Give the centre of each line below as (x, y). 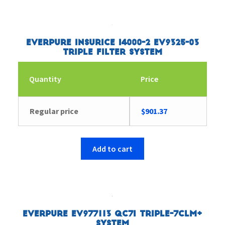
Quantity (45, 79)
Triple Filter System (112, 52)
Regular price (54, 111)
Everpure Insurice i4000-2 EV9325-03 (112, 43)
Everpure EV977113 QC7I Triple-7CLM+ (113, 214)
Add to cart (112, 148)
